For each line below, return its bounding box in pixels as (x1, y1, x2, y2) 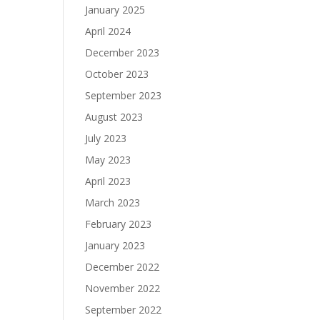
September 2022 (85, 303, 162, 316)
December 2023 (85, 46, 160, 59)
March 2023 (85, 196, 141, 209)
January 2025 (85, 3, 146, 16)
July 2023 (85, 131, 127, 145)
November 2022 (85, 281, 161, 295)
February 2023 (85, 217, 152, 231)
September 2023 (85, 89, 162, 102)
